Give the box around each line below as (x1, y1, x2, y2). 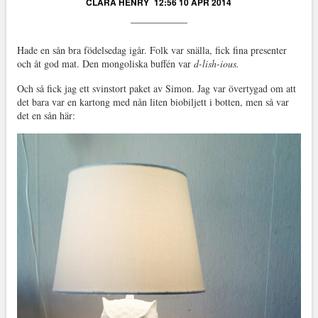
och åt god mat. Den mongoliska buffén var (16, 56, 194, 70)
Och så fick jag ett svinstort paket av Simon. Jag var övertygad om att (16, 81, 296, 95)
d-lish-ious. (193, 56, 239, 70)
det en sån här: (16, 108, 75, 122)
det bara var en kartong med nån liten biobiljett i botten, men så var (16, 94, 289, 109)
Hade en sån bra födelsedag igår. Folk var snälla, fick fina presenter (16, 43, 287, 57)
